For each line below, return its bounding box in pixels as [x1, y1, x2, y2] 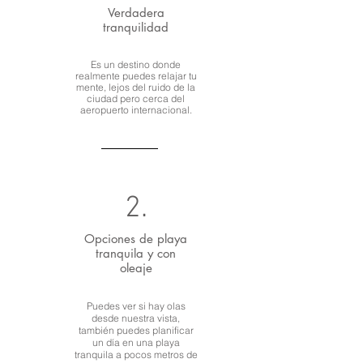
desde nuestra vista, [92, 312, 180, 324]
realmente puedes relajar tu [75, 70, 197, 82]
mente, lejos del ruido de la [76, 81, 195, 93]
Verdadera [107, 5, 164, 20]
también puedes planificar [78, 324, 194, 336]
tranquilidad [103, 19, 169, 35]
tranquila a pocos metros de [74, 348, 198, 361]
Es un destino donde [91, 58, 181, 70]
